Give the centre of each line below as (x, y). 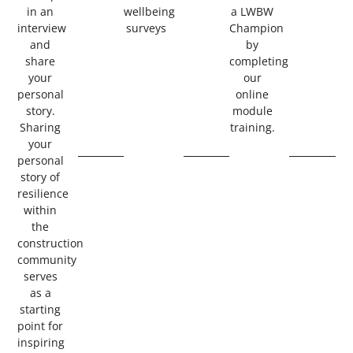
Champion (257, 28)
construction (51, 243)
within (41, 210)
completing (259, 61)
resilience (43, 194)
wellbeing (149, 12)
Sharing (41, 128)
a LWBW (253, 12)
